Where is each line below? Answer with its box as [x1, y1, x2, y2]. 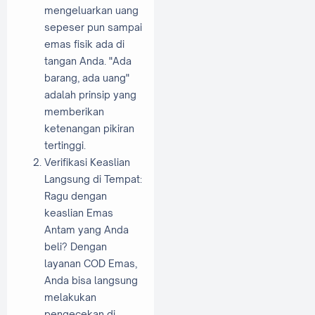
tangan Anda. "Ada [44, 54, 131, 67]
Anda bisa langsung [44, 274, 138, 286]
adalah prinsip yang [44, 88, 136, 101]
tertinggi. [44, 139, 86, 151]
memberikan [44, 105, 104, 117]
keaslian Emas [44, 206, 113, 219]
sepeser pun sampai [44, 20, 142, 33]
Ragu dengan [44, 189, 107, 202]
